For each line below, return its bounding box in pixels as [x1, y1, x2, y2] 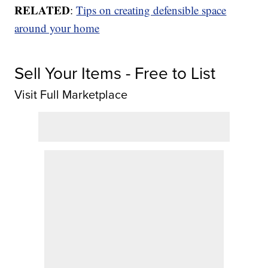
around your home [14, 20, 100, 36]
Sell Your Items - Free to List [14, 61, 216, 86]
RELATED [14, 2, 71, 19]
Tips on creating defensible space [76, 2, 227, 18]
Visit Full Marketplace [14, 86, 128, 104]
